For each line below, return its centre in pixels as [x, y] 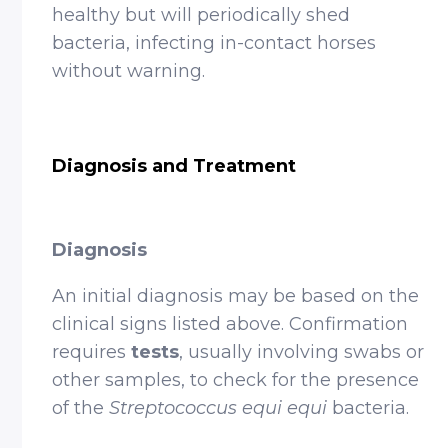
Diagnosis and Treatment [174, 166]
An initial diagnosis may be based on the [236, 296]
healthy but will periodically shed [201, 15]
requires [92, 352]
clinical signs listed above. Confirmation [230, 324]
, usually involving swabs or [302, 352]
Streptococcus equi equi [218, 408]
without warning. [129, 71]
